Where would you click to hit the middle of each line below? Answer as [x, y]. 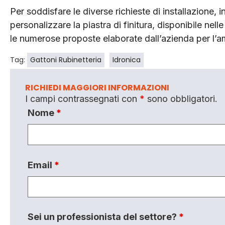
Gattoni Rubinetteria [66, 60]
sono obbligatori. [181, 98]
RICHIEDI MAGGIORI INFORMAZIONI [97, 87]
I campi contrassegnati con [82, 98]
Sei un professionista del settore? [103, 216]
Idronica [127, 60]
